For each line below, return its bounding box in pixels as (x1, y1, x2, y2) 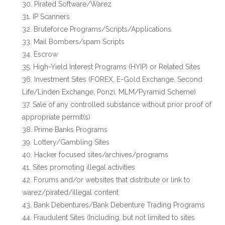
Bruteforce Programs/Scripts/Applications (34, 25, 171, 33)
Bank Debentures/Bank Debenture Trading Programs (34, 201, 205, 209)
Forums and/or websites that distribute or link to (34, 176, 190, 184)
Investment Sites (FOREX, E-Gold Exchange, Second (34, 75, 202, 83)
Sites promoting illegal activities (33, 163, 135, 171)
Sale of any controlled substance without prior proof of (33, 100, 211, 108)
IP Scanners (33, 13, 70, 21)
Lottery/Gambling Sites (34, 138, 109, 146)
